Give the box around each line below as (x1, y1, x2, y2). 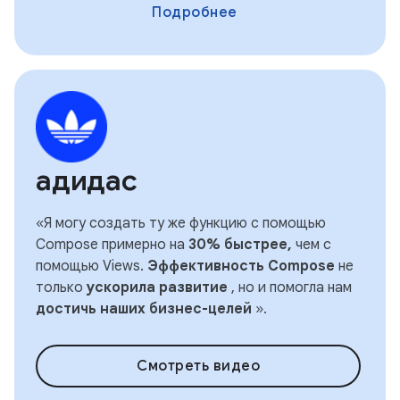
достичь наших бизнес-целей (36, 300, 252, 318)
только (36, 279, 87, 296)
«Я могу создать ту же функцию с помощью (36, 214, 326, 232)
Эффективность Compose (147, 257, 335, 275)
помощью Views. (36, 257, 147, 275)
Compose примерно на (36, 236, 188, 254)
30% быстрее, (188, 236, 292, 254)
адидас (36, 162, 137, 198)
